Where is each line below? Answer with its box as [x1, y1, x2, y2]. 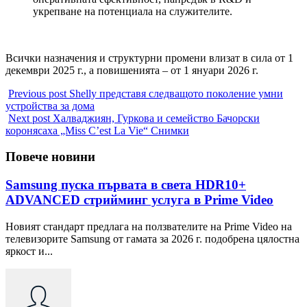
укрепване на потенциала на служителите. [33, 5, 232, 17]
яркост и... [5, 245, 53, 257]
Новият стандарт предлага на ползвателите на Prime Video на [5, 220, 292, 232]
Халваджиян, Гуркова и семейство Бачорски [53, 112, 260, 124]
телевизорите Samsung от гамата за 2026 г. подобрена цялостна [5, 232, 299, 245]
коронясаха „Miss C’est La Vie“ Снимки [5, 124, 189, 136]
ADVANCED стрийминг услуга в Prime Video [5, 193, 273, 208]
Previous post [8, 87, 66, 99]
